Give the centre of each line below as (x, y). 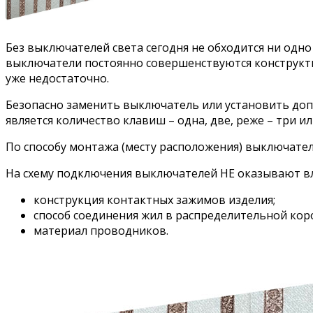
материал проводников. (101, 230)
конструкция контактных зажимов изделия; (154, 199)
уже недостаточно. (57, 78)
